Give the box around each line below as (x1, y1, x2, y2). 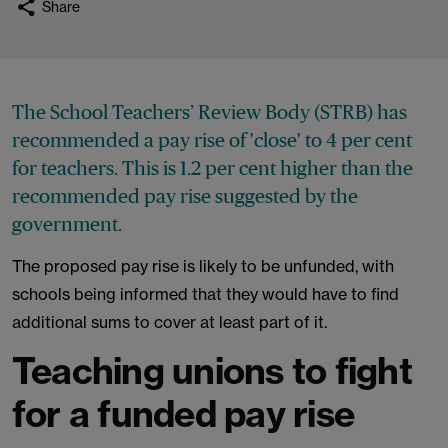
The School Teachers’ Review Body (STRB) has (12, 101, 407, 123)
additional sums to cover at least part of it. (12, 312, 327, 332)
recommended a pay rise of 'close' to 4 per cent (12, 129, 412, 151)
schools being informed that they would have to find (12, 284, 399, 304)
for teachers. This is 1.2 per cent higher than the (12, 157, 413, 179)
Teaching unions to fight (12, 348, 412, 393)
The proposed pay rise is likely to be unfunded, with (12, 256, 394, 276)
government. (12, 213, 122, 235)
